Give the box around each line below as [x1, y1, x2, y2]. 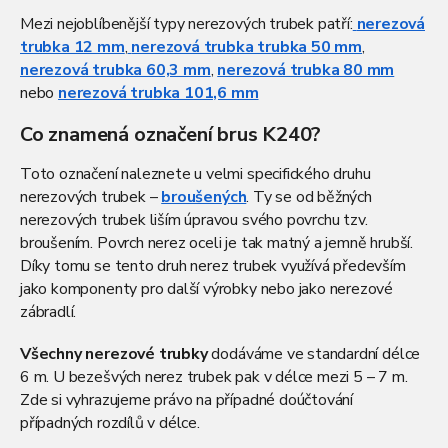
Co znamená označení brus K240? [20, 121, 322, 149]
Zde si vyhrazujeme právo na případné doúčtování [20, 388, 354, 411]
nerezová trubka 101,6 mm [58, 82, 259, 105]
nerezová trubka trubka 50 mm [131, 36, 363, 59]
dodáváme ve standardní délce [211, 342, 421, 365]
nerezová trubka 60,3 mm [20, 59, 211, 82]
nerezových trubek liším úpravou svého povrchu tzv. [20, 208, 368, 231]
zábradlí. [20, 300, 77, 323]
